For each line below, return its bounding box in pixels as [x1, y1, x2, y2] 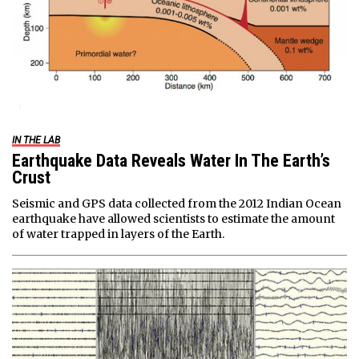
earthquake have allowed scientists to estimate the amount [12, 211, 335, 226]
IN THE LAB [12, 134, 60, 146]
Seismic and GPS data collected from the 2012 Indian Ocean [12, 196, 341, 211]
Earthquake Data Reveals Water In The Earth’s [12, 150, 330, 171]
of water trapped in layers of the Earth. [12, 226, 224, 241]
